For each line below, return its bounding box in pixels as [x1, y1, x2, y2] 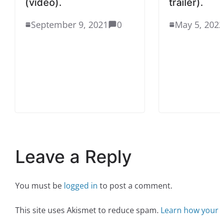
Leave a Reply [15, 145, 132, 167]
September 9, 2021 [31, 18, 108, 30]
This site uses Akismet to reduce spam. [15, 204, 161, 216]
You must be [15, 180, 64, 191]
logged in [64, 180, 98, 191]
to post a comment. [98, 180, 172, 191]
